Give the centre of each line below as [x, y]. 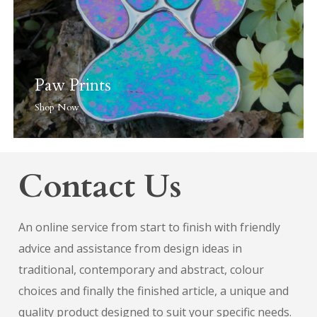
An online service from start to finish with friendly [149, 227]
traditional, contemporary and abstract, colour [141, 270]
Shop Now [57, 107]
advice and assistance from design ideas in [130, 249]
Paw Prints [73, 85]
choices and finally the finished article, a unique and [153, 291]
